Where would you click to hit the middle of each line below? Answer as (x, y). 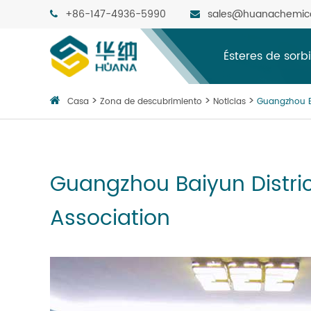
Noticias (229, 102)
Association (110, 219)
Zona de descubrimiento (151, 102)
